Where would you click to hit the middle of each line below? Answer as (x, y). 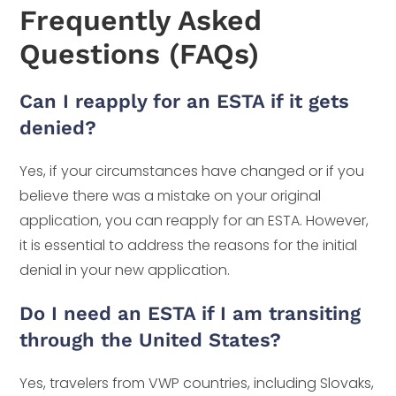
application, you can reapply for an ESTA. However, (194, 221)
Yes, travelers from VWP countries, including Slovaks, (197, 384)
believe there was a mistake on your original (171, 196)
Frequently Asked (141, 21)
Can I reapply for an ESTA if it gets (185, 102)
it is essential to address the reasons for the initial (189, 246)
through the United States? (151, 340)
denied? (58, 128)
